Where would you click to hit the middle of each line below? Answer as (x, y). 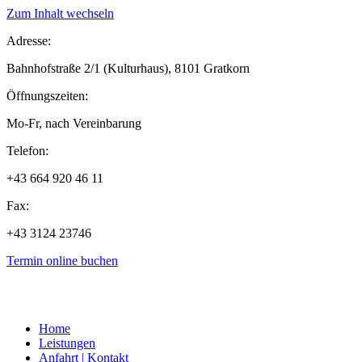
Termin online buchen (62, 261)
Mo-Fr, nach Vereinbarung (74, 123)
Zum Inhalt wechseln (60, 13)
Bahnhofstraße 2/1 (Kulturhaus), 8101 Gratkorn (128, 68)
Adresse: (29, 41)
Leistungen (67, 343)
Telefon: (27, 151)
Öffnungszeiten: (47, 96)
